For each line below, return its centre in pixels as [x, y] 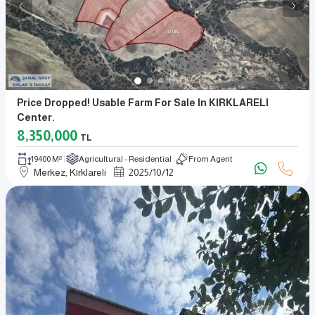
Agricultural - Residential [126, 159]
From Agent [210, 159]
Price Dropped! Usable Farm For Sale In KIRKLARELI [143, 102]
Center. [36, 117]
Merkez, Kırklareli [70, 172]
